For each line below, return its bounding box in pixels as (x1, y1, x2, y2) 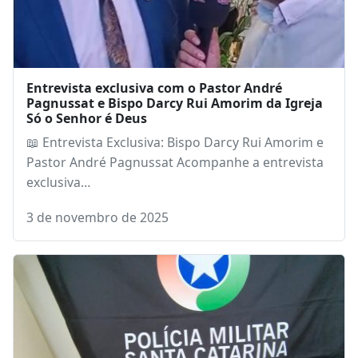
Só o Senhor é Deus (26, 120, 147, 138)
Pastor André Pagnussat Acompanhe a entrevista (26, 164, 324, 182)
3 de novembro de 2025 (26, 219, 169, 237)
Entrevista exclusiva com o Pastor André (26, 89, 282, 108)
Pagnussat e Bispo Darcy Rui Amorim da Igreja (26, 105, 323, 123)
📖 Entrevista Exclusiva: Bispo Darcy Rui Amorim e (26, 144, 324, 162)
